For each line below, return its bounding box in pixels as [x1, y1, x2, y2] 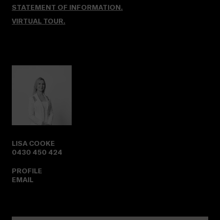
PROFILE [12, 166, 42, 175]
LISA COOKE [12, 139, 55, 148]
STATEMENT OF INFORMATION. [12, 3, 123, 12]
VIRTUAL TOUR [12, 17, 63, 26]
